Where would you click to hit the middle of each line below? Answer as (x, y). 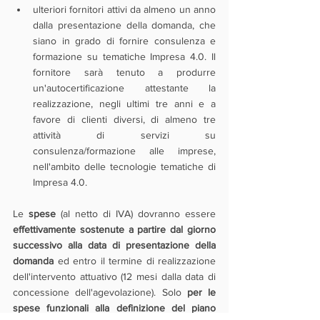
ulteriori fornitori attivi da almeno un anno (124, 9)
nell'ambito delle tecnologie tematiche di (124, 166)
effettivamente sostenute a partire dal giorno (114, 229)
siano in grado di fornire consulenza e (124, 41)
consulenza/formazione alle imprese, (124, 151)
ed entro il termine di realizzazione (136, 261)
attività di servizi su (124, 135)
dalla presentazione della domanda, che (124, 25)
